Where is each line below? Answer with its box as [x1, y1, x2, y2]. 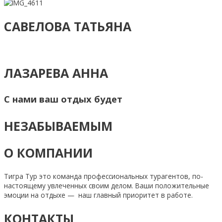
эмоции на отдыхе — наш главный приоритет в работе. [4, 190, 193, 200]
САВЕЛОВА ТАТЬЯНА [4, 17, 131, 35]
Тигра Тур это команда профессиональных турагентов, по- [4, 171, 203, 181]
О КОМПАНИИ [4, 144, 93, 162]
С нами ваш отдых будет [4, 93, 122, 106]
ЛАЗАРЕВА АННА [4, 64, 108, 82]
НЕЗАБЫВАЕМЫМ [4, 117, 112, 134]
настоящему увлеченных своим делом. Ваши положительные [4, 181, 209, 191]
